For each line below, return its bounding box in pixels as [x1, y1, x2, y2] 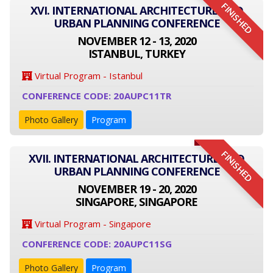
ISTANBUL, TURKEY [88, 46, 185, 61]
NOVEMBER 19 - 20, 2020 [77, 182, 196, 196]
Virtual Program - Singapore [32, 218, 151, 230]
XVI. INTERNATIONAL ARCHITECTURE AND [30, 3, 243, 18]
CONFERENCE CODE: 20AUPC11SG [22, 238, 172, 250]
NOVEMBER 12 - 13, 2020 [77, 34, 196, 48]
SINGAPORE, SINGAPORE [76, 194, 197, 209]
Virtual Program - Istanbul [32, 69, 143, 82]
